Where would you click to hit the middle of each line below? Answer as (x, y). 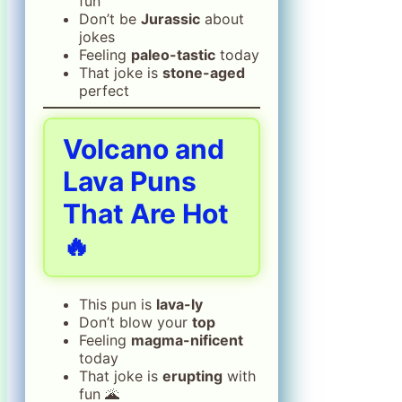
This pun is (118, 304)
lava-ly (179, 304)
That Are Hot (146, 213)
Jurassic (170, 18)
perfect (104, 90)
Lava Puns (130, 181)
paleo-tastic (173, 54)
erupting (192, 376)
